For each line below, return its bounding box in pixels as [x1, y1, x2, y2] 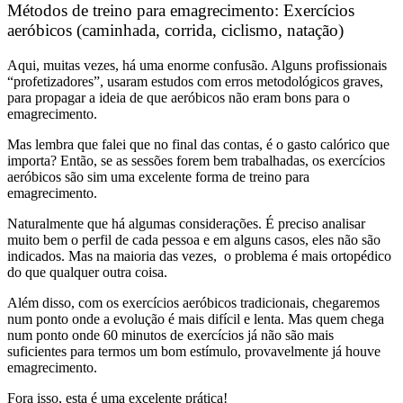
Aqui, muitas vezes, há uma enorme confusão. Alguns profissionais [7, 57, 387, 73]
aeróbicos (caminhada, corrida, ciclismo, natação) [7, 21, 344, 40]
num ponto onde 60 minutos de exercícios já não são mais [7, 327, 334, 343]
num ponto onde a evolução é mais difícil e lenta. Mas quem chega [7, 310, 384, 327]
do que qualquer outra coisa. [7, 264, 167, 280]
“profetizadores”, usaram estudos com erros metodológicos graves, [7, 73, 383, 89]
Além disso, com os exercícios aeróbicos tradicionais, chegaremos [7, 294, 380, 310]
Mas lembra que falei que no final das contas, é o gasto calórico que [7, 136, 390, 152]
